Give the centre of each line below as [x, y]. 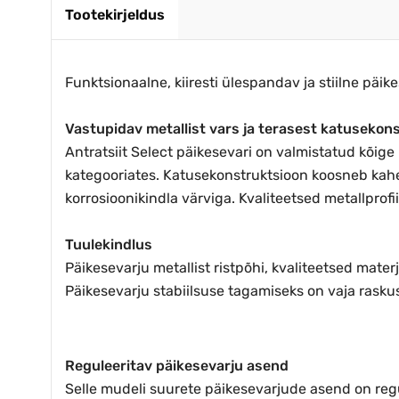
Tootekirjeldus [115, 14]
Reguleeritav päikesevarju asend [177, 365]
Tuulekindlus [109, 244]
